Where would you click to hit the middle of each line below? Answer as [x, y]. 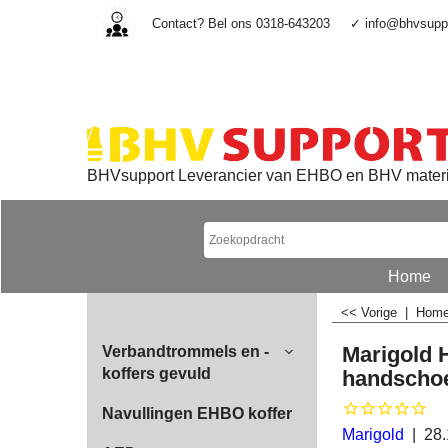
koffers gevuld [156, 373]
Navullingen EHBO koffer [197, 413]
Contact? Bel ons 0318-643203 [241, 23]
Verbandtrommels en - [185, 351]
